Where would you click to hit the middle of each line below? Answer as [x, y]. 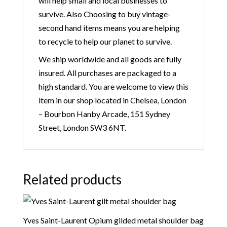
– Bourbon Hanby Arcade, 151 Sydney [104, 114]
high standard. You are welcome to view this [113, 86]
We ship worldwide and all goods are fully [110, 59]
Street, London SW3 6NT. [82, 127]
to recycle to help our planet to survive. [105, 41]
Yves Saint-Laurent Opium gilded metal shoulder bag [113, 220]
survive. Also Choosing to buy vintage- [104, 14]
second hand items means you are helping [109, 28]
